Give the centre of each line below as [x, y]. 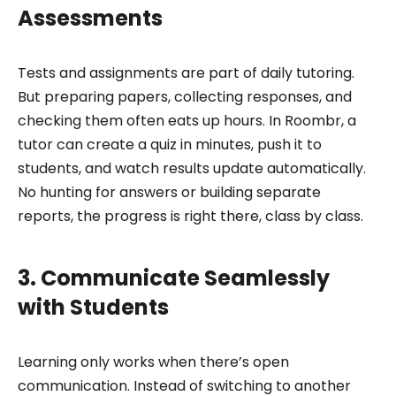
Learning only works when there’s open [153, 362]
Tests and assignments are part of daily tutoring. [186, 72]
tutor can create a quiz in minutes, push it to [169, 144]
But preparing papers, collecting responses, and [184, 96]
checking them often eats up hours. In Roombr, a [187, 120]
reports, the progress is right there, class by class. [190, 216]
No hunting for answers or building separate [169, 192]
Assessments [90, 18]
